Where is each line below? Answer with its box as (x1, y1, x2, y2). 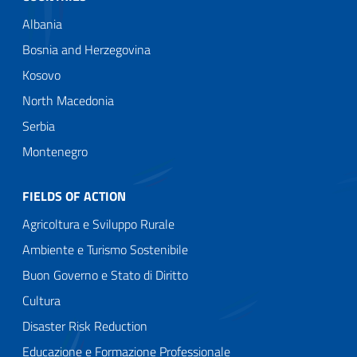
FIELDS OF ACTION (22, 186, 126, 206)
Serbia (22, 116, 55, 135)
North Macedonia (22, 90, 114, 110)
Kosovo (22, 65, 61, 84)
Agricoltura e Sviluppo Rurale (22, 214, 175, 233)
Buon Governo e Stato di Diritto (22, 265, 188, 284)
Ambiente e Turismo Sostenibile (22, 239, 188, 259)
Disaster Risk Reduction (22, 316, 147, 335)
